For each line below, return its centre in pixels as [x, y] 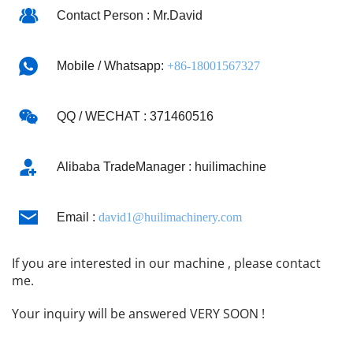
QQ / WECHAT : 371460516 [135, 117]
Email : [77, 217]
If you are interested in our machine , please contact [166, 264]
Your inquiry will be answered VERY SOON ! [138, 314]
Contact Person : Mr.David [129, 16]
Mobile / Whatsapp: [111, 66]
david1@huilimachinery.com [170, 217]
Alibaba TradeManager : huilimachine [161, 167]
